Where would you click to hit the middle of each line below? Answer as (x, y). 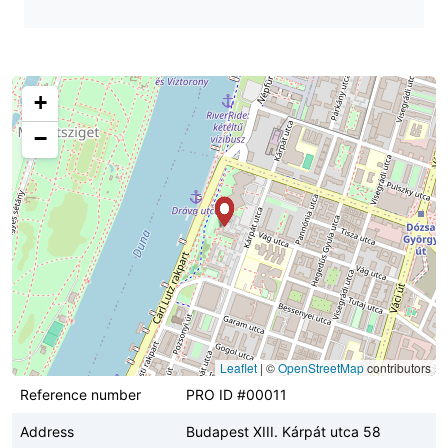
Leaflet (238, 367)
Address (47, 431)
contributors (397, 367)
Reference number (80, 394)
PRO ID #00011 (236, 394)
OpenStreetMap (321, 367)
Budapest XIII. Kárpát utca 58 (283, 431)
